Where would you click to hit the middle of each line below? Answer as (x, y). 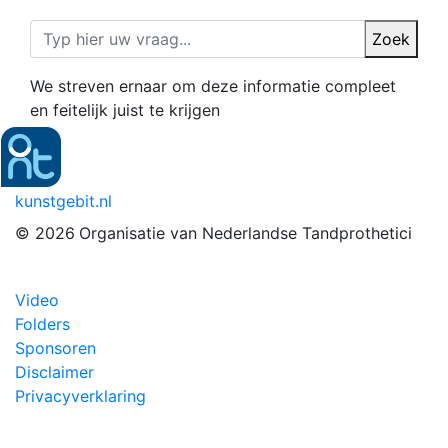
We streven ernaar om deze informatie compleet (213, 86)
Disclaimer (54, 372)
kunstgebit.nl (63, 201)
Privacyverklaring (80, 396)
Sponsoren (55, 348)
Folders (42, 324)
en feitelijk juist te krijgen (125, 110)
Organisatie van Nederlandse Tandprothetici (245, 233)
